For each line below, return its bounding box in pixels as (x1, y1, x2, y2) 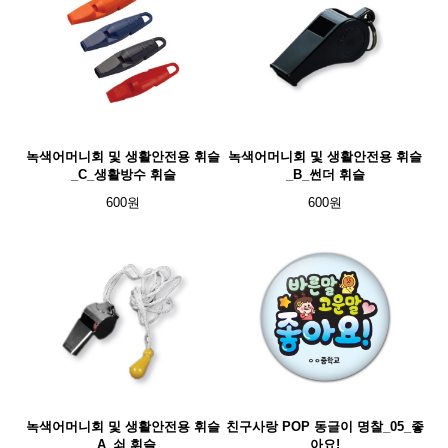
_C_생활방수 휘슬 (70, 167, 176, 182)
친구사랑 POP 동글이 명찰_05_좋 (226, 419, 424, 434)
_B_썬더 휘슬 (285, 167, 365, 182)
